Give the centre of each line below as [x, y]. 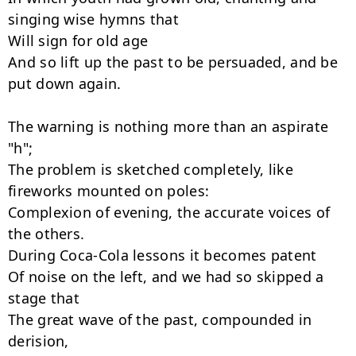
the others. [46, 234]
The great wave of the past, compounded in [160, 319]
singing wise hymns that [93, 19]
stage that [44, 298]
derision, [39, 341]
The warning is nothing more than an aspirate [168, 126]
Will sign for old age [78, 41]
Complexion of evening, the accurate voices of [169, 212]
